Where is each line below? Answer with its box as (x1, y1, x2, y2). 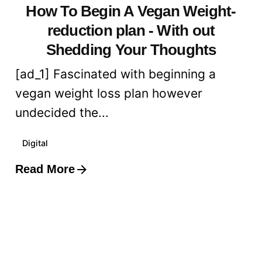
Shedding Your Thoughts (46, 41, 216, 59)
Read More (15, 163, 75, 176)
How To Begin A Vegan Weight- (26, 2, 236, 20)
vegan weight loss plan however (15, 86, 202, 101)
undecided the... (15, 105, 109, 120)
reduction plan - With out (47, 22, 215, 40)
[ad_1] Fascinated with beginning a (15, 67, 216, 82)
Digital (22, 137, 48, 148)
